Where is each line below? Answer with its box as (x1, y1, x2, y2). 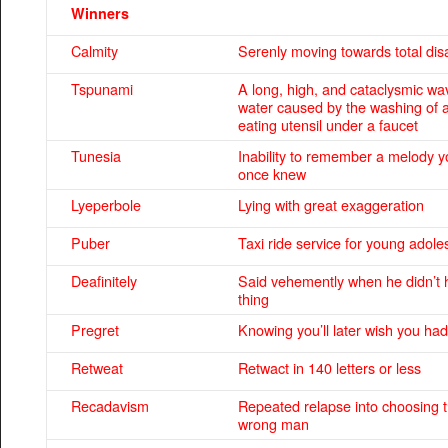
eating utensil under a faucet (238, 114, 418, 135)
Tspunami (71, 78, 133, 99)
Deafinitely (71, 270, 137, 291)
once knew (238, 163, 306, 184)
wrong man (238, 413, 309, 434)
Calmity (71, 40, 118, 61)
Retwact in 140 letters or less (238, 357, 421, 378)
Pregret (71, 319, 119, 340)
